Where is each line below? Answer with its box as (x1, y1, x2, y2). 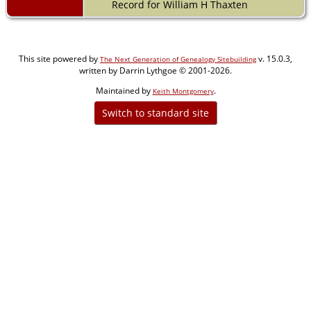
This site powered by (19, 52, 100, 65)
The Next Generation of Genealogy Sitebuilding (100, 53, 256, 64)
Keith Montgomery (152, 85, 214, 96)
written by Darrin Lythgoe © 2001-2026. (79, 64, 232, 76)
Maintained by (95, 84, 153, 96)
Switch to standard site (99, 106, 212, 119)
